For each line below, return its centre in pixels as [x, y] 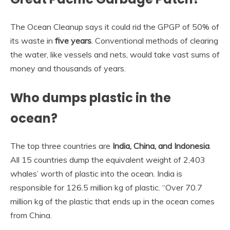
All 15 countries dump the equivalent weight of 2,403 [108, 159]
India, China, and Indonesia [161, 146]
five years [73, 40]
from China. [31, 215]
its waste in [33, 40]
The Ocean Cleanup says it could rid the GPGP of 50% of [115, 26]
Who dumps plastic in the [91, 98]
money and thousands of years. [68, 68]
